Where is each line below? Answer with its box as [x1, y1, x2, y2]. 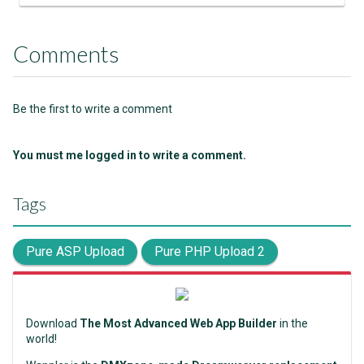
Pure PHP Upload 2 [154, 244, 265, 259]
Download [26, 317, 80, 330]
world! [26, 332, 57, 345]
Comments [13, 40, 119, 67]
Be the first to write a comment [13, 102, 172, 115]
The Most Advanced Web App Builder [80, 317, 277, 330]
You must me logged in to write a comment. [13, 149, 246, 162]
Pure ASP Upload [26, 244, 124, 259]
